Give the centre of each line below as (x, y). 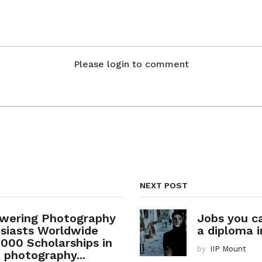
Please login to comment (131, 64)
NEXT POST (164, 185)
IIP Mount (228, 249)
